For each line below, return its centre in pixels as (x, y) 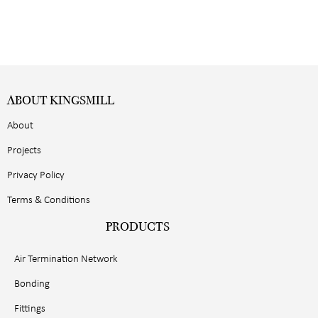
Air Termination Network (66, 260)
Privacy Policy (36, 176)
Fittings (30, 309)
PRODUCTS (138, 227)
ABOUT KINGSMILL (61, 100)
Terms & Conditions (49, 201)
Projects (24, 151)
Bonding (32, 285)
